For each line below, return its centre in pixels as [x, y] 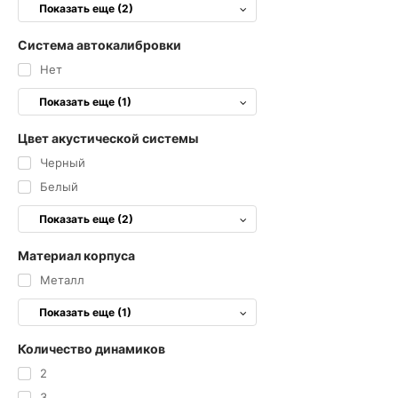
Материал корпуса [76, 255]
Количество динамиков [92, 349]
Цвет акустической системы [108, 138]
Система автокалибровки [99, 45]
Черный [62, 163]
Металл [62, 280]
